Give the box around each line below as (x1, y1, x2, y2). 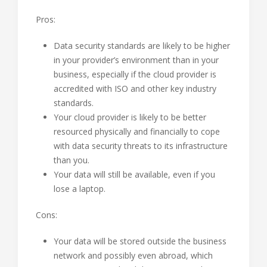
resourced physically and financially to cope (54, 125, 220, 137)
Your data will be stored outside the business (54, 235, 226, 247)
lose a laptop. (54, 182, 105, 194)
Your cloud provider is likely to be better (54, 111, 206, 123)
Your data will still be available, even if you (54, 168, 215, 180)
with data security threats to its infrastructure (54, 139, 228, 151)
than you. (54, 154, 89, 166)
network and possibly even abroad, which (54, 249, 213, 261)
